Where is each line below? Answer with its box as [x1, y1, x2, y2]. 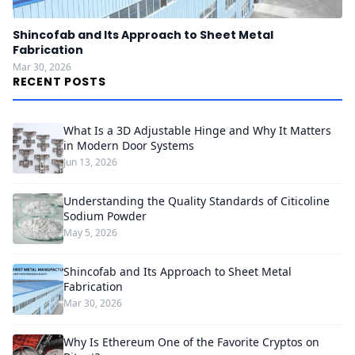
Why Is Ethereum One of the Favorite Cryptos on [63, 334, 319, 349]
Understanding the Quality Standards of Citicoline [63, 193, 330, 208]
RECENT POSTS [13, 74, 106, 90]
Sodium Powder [63, 208, 147, 223]
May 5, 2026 [63, 226, 117, 239]
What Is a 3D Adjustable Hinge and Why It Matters [63, 123, 331, 138]
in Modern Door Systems [63, 138, 194, 153]
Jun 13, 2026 [63, 155, 117, 169]
